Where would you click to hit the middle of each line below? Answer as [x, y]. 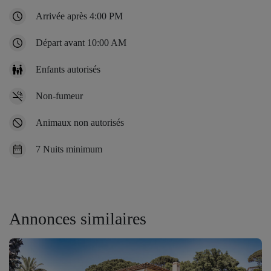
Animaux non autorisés [80, 122]
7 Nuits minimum [69, 149]
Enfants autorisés [68, 69]
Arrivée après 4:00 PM [79, 16]
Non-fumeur [59, 96]
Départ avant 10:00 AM [81, 42]
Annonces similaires [78, 218]
